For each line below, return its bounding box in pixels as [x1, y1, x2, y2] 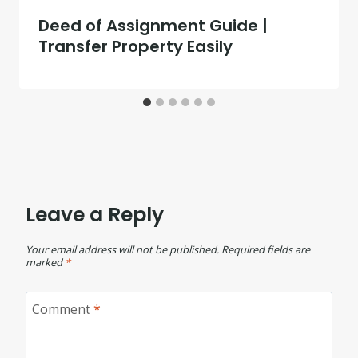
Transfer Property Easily [38, 35, 233, 58]
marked [26, 254, 65, 269]
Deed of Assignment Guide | [38, 14, 268, 38]
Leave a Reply [26, 201, 164, 229]
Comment [32, 300, 93, 318]
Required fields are [221, 241, 310, 257]
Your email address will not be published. [26, 241, 219, 257]
